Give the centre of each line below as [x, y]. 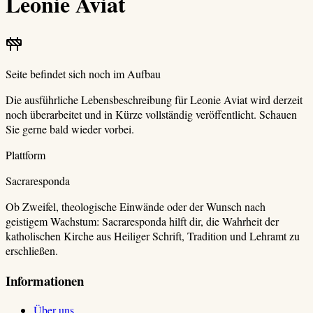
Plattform [26, 154]
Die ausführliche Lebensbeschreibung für [98, 99]
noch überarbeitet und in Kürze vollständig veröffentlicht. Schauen [151, 114]
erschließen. [32, 250]
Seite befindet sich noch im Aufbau [83, 73]
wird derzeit [276, 99]
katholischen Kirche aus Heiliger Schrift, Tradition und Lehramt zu [153, 235]
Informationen [45, 280]
